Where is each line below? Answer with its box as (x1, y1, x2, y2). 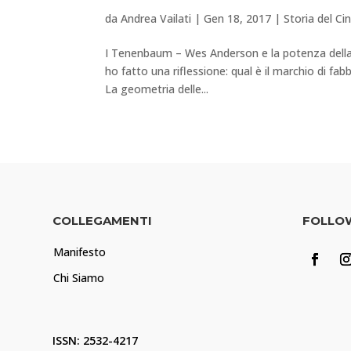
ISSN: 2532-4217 (52, 333, 139, 349)
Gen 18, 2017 (204, 11, 272, 27)
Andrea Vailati (121, 11, 192, 27)
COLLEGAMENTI (52, 213, 153, 229)
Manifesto (53, 244, 107, 260)
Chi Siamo (53, 270, 105, 286)
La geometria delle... (105, 81, 209, 97)
